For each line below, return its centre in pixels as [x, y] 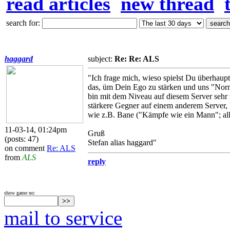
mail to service [63, 218]
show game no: [20, 193]
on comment [26, 148]
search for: [24, 23]
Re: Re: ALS [137, 59]
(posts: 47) [22, 139]
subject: [101, 59]
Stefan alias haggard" [122, 142]
